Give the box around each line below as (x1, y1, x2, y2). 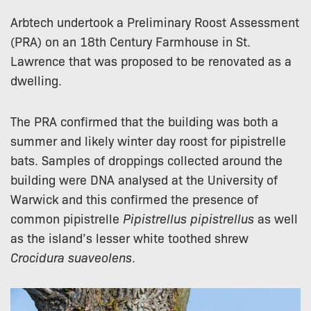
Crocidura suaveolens (10, 249, 132, 266)
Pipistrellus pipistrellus (123, 210, 254, 227)
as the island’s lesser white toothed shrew (10, 229, 249, 246)
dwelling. (10, 72, 62, 89)
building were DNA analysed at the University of (10, 171, 278, 188)
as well (254, 210, 298, 227)
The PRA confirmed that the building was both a (10, 112, 278, 130)
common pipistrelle (10, 210, 123, 227)
